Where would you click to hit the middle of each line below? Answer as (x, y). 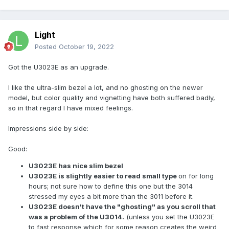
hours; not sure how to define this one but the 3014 (111, 186)
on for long (196, 176)
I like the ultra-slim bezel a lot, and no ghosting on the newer (106, 88)
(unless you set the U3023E (169, 217)
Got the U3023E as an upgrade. (59, 67)
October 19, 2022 (86, 47)
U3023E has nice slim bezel (76, 166)
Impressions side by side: (48, 129)
